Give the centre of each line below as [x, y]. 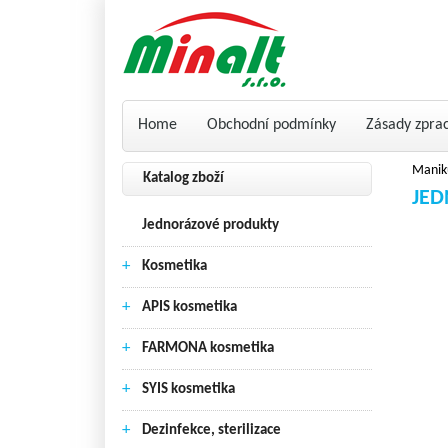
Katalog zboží [183, 178]
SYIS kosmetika [188, 389]
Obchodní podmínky [271, 125]
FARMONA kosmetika [208, 348]
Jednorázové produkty [210, 225]
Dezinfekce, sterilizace [211, 430]
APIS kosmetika [189, 307]
